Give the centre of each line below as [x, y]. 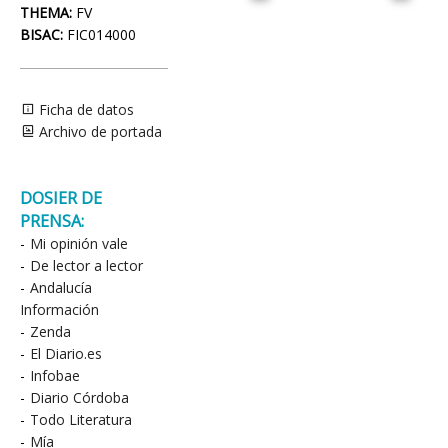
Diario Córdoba [79, 397]
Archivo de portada [98, 131]
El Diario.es [66, 353]
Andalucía [61, 287]
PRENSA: [52, 221]
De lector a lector [86, 265]
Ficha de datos [84, 109]
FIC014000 [99, 34]
